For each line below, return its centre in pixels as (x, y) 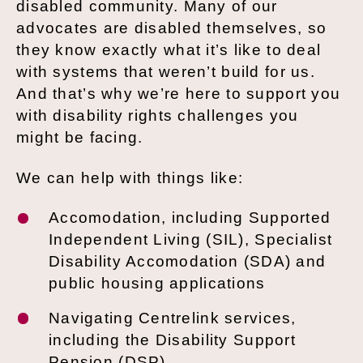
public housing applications (157, 284)
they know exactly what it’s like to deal (169, 50)
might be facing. (80, 138)
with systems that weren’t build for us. (166, 72)
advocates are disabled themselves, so (172, 28)
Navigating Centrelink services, (173, 318)
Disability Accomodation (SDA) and (188, 262)
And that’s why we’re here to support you (179, 94)
